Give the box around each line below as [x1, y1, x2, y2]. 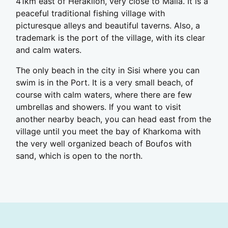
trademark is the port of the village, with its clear [16, 33, 205, 43]
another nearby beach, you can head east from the [16, 114, 211, 125]
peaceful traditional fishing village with [16, 8, 165, 19]
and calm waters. [16, 45, 81, 55]
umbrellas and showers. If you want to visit [16, 102, 181, 112]
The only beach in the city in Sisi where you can [16, 65, 199, 76]
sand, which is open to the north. [16, 151, 142, 161]
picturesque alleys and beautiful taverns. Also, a [16, 20, 200, 31]
